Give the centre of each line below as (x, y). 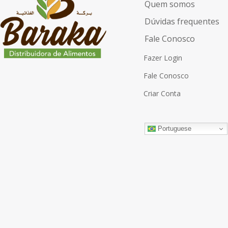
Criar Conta (162, 94)
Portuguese (173, 128)
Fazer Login (163, 58)
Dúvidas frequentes (182, 22)
